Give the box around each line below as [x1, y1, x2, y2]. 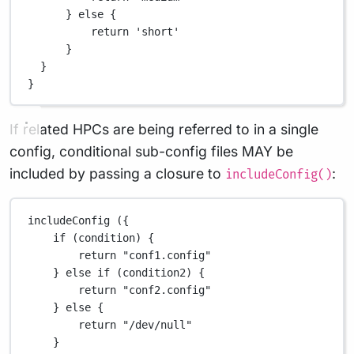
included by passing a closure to [9, 165, 225, 182]
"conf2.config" [122, 283, 212, 296]
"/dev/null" [122, 318, 193, 331]
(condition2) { [110, 265, 205, 279]
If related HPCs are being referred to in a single [9, 121, 318, 137]
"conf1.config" [122, 248, 212, 262]
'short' [135, 24, 180, 38]
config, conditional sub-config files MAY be [9, 143, 293, 160]
